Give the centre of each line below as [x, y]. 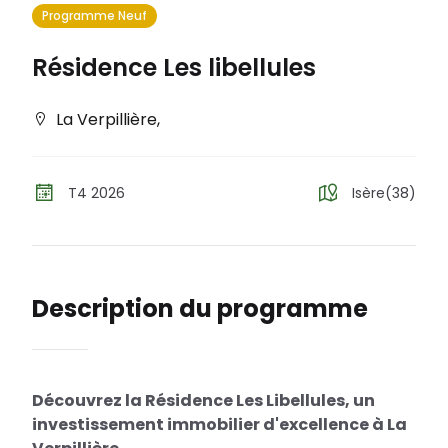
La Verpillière [106, 119]
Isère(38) [384, 193]
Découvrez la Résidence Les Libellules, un [203, 400]
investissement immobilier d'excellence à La [219, 424]
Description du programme [200, 308]
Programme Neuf [94, 15]
